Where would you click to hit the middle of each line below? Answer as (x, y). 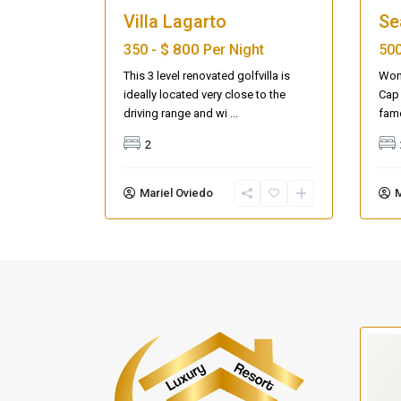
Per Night (234, 50)
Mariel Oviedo (176, 193)
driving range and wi (177, 114)
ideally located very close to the (205, 95)
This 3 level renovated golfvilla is (207, 76)
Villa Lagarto (175, 22)
